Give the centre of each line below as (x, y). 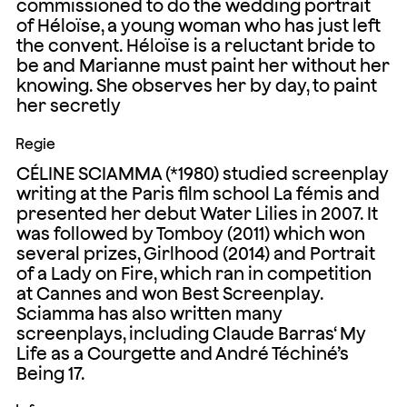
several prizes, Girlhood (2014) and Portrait (195, 253)
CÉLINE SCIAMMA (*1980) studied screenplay (202, 173)
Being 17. (50, 373)
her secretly (68, 105)
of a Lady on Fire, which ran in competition (194, 273)
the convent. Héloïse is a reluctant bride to (195, 45)
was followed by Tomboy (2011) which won (190, 233)
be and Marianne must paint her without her (203, 65)
